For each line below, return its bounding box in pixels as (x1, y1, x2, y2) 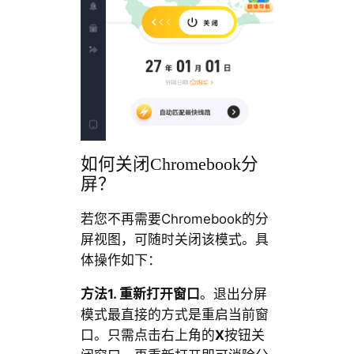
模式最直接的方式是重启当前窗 (80, 306, 269, 322)
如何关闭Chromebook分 (80, 155, 258, 175)
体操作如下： (80, 252, 161, 269)
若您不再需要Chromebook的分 (80, 211, 269, 228)
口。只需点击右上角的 (80, 326, 215, 343)
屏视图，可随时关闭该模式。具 (80, 232, 269, 248)
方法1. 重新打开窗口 (80, 285, 200, 302)
